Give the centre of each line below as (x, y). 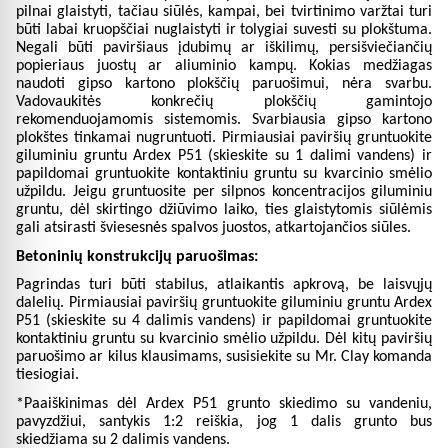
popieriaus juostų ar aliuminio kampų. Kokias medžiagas (224, 65)
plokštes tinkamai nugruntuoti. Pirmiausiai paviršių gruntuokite (224, 137)
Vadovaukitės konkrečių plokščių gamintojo (224, 101)
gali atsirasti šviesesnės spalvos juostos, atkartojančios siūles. (213, 227)
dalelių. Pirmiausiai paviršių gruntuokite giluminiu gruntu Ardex (224, 303)
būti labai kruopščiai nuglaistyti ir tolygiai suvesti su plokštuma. (224, 29)
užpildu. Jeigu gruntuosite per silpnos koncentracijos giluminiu (224, 191)
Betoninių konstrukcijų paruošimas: (137, 256)
